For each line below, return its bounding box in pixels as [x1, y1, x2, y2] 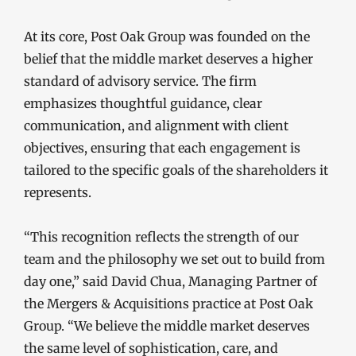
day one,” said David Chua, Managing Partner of [24, 273, 317, 289]
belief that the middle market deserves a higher [24, 50, 313, 67]
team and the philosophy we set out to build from [24, 250, 325, 267]
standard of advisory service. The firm [24, 72, 257, 89]
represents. [24, 184, 91, 200]
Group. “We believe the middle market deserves [24, 317, 310, 334]
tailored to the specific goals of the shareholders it [24, 161, 328, 178]
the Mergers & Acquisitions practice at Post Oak [24, 295, 313, 311]
